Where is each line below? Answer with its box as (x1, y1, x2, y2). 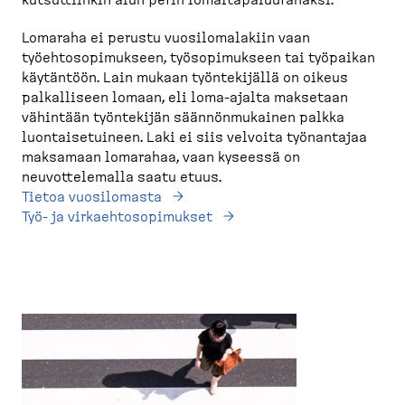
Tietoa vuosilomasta (22, 190, 162, 204)
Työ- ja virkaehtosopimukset (22, 210, 212, 224)
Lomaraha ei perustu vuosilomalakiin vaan (22, 31, 310, 45)
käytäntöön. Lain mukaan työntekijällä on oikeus (22, 71, 348, 85)
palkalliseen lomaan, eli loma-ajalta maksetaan (22, 90, 348, 105)
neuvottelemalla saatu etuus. (22, 170, 225, 184)
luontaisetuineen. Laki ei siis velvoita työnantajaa (22, 130, 367, 145)
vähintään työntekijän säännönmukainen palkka (22, 110, 344, 125)
